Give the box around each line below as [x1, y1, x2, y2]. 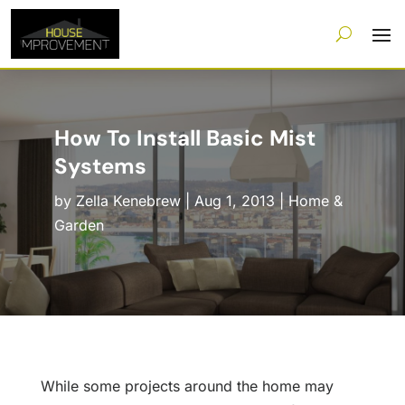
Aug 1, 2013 [193, 192, 275, 211]
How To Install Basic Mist [53, 124, 316, 153]
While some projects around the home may [40, 377, 334, 396]
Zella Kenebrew [75, 192, 181, 211]
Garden [53, 216, 104, 235]
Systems [53, 152, 146, 181]
